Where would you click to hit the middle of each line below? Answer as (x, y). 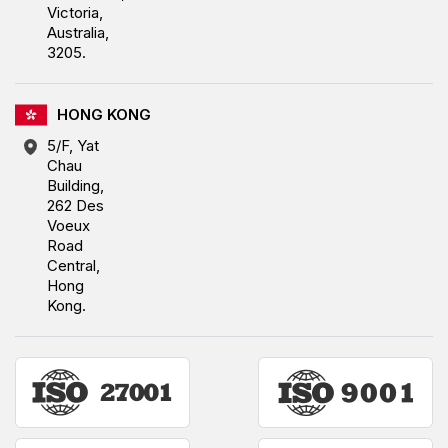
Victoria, (75, 12)
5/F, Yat (73, 145)
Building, (75, 185)
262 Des (75, 205)
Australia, (78, 32)
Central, (73, 265)
